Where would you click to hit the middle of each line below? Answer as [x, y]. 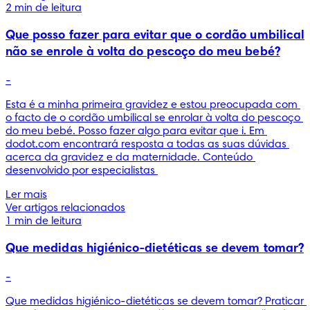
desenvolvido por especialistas [82, 171]
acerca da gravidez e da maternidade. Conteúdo [129, 157]
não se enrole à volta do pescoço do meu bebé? [143, 52]
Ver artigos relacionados [65, 208]
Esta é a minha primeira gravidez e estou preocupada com [152, 105]
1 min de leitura [44, 221]
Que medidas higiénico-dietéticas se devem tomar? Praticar [155, 301]
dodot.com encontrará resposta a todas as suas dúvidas [146, 144]
